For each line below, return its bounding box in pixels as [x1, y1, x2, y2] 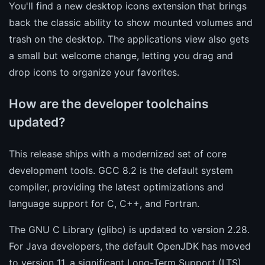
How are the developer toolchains [9, 96, 209, 111]
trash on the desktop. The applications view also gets [9, 33, 249, 45]
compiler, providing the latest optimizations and [9, 180, 224, 193]
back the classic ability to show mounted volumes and [9, 16, 253, 28]
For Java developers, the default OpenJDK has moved [9, 240, 251, 252]
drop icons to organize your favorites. [9, 66, 179, 78]
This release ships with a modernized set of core [9, 147, 227, 160]
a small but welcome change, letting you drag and [9, 49, 233, 62]
